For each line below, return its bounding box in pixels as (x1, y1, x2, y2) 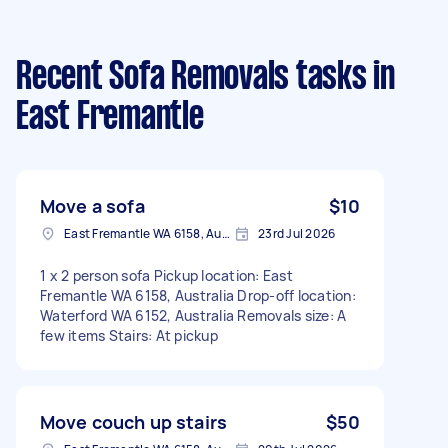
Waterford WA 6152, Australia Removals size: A (40, 305, 347, 325)
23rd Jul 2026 (258, 224, 336, 242)
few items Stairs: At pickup (40, 325, 218, 345)
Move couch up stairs (40, 409, 227, 434)
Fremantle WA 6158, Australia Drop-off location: (40, 285, 356, 305)
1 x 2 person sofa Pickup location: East (40, 265, 293, 285)
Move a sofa (40, 193, 145, 218)
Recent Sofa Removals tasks (16, 59, 367, 96)
